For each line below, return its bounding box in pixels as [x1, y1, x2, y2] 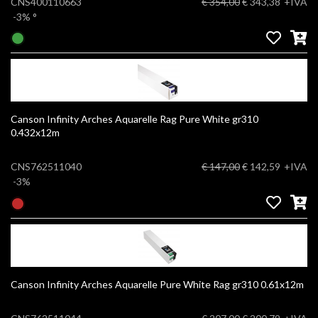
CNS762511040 [11, 160, 82, 173]
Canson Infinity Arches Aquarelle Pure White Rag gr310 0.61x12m [261, 278, 304, 290]
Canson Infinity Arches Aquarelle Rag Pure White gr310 [11, 113, 258, 126]
